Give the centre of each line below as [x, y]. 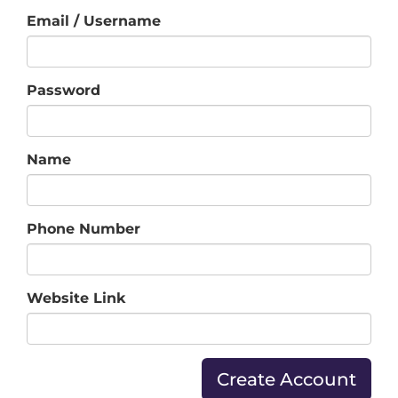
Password [64, 90]
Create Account [287, 379]
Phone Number [84, 228]
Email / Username [94, 20]
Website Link [76, 298]
